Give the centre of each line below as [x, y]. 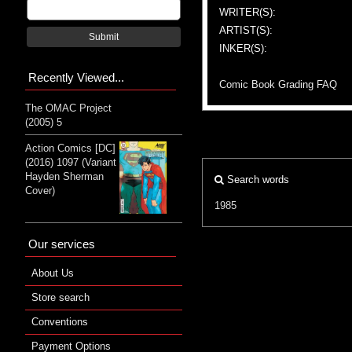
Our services [62, 244]
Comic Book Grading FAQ [278, 84]
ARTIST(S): [246, 30]
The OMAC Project [68, 108]
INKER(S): [243, 48]
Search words [257, 179]
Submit [104, 37]
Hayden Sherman [64, 176]
